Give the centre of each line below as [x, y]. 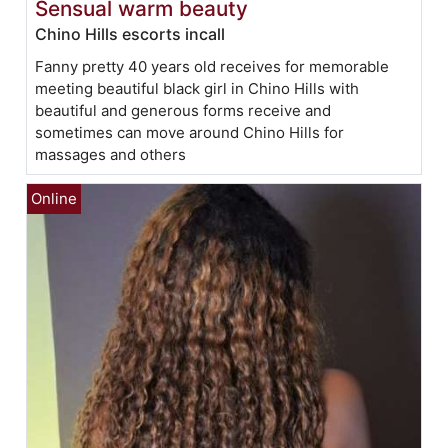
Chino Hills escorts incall [130, 33]
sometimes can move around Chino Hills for [190, 132]
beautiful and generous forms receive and [183, 110]
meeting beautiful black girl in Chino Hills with [197, 88]
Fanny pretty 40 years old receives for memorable [212, 66]
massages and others [111, 154]
